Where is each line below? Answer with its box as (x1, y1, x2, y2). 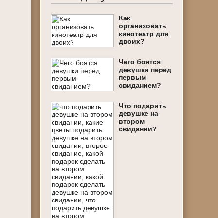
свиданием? (119, 81, 162, 89)
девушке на (119, 109, 159, 117)
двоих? (119, 37, 145, 45)
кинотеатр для (119, 30, 169, 37)
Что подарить (119, 102, 167, 109)
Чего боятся (119, 58, 161, 66)
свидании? (119, 125, 157, 133)
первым (119, 73, 146, 81)
